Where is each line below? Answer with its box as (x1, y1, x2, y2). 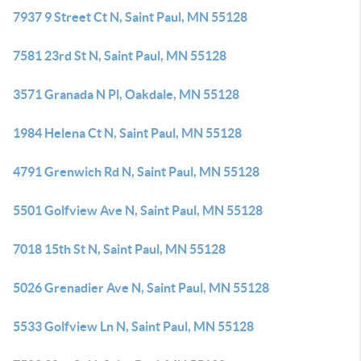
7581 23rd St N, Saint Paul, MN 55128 (13, 48, 226, 63)
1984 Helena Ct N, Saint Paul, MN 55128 (13, 126, 242, 140)
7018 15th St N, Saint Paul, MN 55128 (13, 242, 226, 256)
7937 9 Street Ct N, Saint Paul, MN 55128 (13, 10, 247, 24)
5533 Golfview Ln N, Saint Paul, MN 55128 (13, 319, 254, 334)
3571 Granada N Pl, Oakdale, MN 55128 (13, 87, 239, 102)
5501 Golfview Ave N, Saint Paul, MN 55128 (13, 203, 263, 218)
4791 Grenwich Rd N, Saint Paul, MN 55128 (13, 164, 259, 179)
